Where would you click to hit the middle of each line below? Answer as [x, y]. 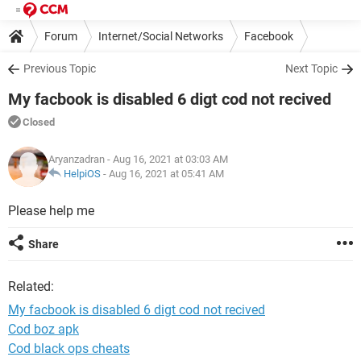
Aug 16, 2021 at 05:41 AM [166, 174]
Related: [31, 286]
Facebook [269, 36]
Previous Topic [60, 68]
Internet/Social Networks [161, 36]
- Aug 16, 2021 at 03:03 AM [166, 159]
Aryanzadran [77, 159]
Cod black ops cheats [69, 349]
